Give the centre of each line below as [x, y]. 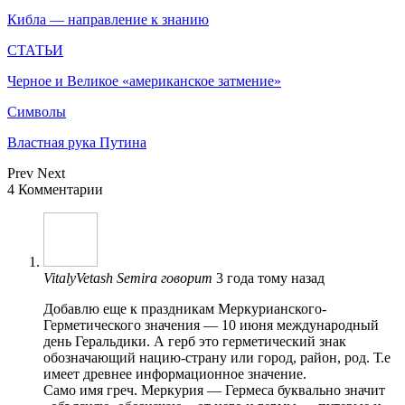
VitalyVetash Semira [102, 278]
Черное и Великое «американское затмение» [144, 80]
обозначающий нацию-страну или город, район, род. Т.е [217, 357]
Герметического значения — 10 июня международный [211, 325]
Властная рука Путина [77, 142]
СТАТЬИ [35, 50]
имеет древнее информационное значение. [175, 373]
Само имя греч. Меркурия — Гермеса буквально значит [214, 390]
